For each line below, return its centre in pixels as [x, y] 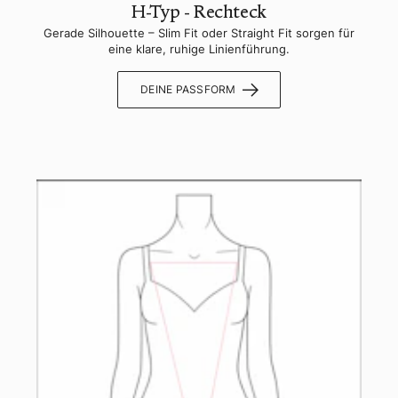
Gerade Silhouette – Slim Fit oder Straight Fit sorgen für [199, 33]
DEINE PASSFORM [188, 90]
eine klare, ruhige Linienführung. [199, 49]
